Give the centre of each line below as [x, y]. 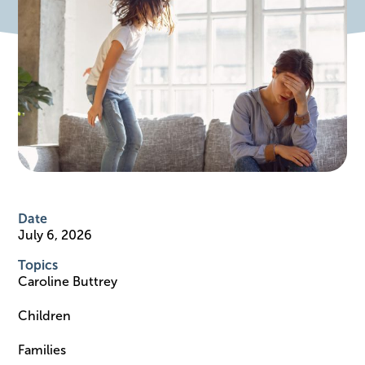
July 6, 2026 [55, 235]
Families [44, 350]
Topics [38, 265]
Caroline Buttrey [70, 281]
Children [46, 315]
